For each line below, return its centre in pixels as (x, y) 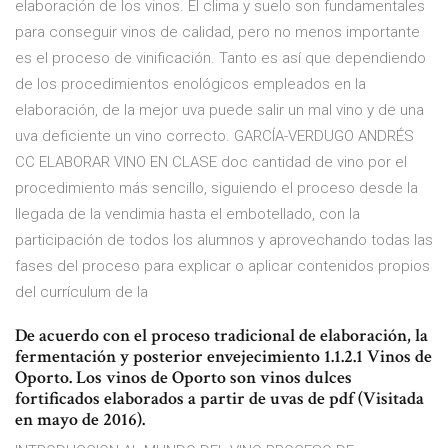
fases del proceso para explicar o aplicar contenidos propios (222, 266)
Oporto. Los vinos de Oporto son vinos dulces (183, 378)
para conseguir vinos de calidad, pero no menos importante (217, 32)
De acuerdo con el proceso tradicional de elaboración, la (221, 336)
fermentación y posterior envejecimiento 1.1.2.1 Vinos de (223, 357)
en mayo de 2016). (80, 420)
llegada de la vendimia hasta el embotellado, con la (187, 214)
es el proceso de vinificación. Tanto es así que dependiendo (220, 58)
